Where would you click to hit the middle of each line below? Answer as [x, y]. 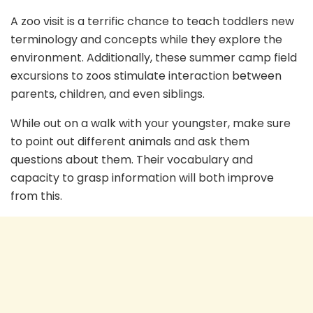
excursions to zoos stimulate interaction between [146, 75]
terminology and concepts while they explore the [146, 39]
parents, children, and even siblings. [108, 94]
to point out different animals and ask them [130, 141]
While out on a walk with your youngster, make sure [151, 123]
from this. [36, 196]
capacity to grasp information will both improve [142, 177]
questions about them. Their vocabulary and [132, 159]
